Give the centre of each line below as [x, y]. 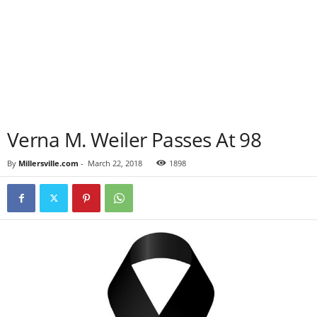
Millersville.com [48, 163]
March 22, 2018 [115, 163]
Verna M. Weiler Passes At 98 [134, 139]
